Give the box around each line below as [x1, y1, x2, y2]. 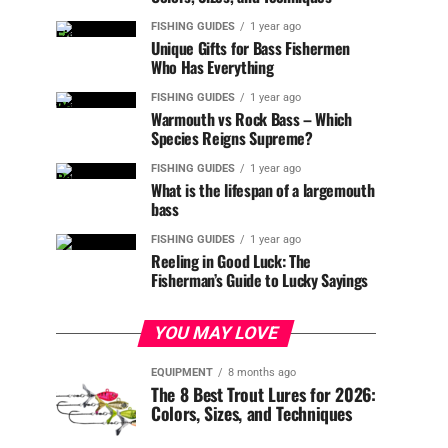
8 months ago [228, 366, 296, 379]
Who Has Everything [151, 55, 274, 79]
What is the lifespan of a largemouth [151, 178, 375, 202]
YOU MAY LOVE [151, 323, 281, 343]
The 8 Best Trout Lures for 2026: [151, 381, 376, 407]
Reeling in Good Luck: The [151, 249, 311, 273]
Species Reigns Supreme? [151, 126, 313, 150]
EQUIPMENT [151, 366, 213, 379]
